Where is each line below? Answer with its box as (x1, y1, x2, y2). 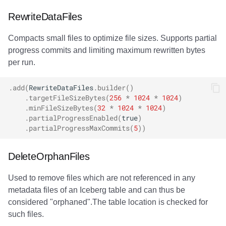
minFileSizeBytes (29, 103, 93, 113)
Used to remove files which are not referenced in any (8, 174, 195, 183)
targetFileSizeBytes (29, 93, 105, 103)
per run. (8, 58, 35, 67)
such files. (8, 210, 44, 219)
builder (97, 83, 126, 93)
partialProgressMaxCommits (29, 123, 130, 133)
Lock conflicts (20, 10, 69, 21)
